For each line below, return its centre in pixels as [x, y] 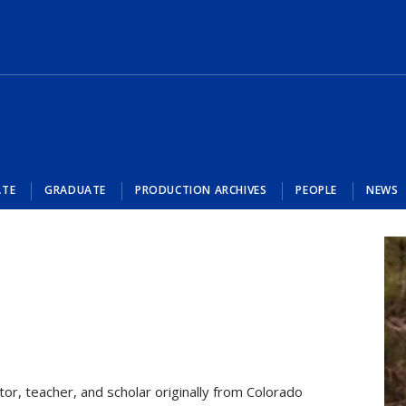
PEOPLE [317, 190]
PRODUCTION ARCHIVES [201, 190]
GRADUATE [76, 190]
